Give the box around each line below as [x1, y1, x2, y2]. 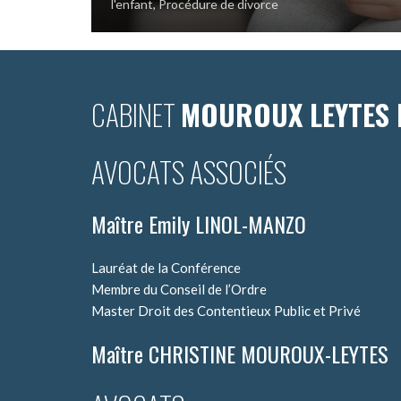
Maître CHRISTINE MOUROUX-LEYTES [91, 337, 388, 370]
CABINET [91, 92, 181, 135]
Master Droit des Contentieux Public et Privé [91, 302, 361, 319]
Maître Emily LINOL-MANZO [91, 207, 306, 240]
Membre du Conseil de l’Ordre [91, 280, 267, 297]
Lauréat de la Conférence [91, 259, 241, 276]
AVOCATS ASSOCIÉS [91, 149, 286, 192]
